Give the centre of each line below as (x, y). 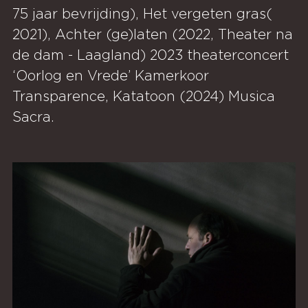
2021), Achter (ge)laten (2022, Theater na (152, 35)
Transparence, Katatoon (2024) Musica (143, 97)
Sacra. (33, 117)
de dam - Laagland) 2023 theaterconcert (150, 55)
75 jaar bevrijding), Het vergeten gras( (142, 14)
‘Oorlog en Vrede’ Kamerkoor (110, 76)
